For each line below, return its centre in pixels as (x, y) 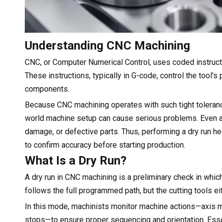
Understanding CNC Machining (108, 45)
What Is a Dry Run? (76, 160)
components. (47, 89)
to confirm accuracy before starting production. (105, 145)
